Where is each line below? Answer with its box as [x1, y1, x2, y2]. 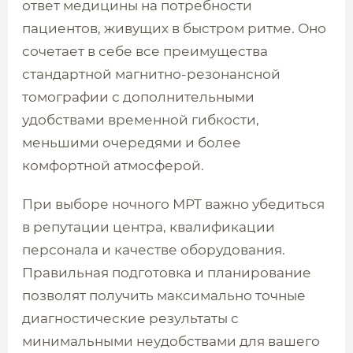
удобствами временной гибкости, [22, 112, 259, 128]
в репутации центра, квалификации [22, 219, 275, 235]
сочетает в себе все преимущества [22, 43, 268, 59]
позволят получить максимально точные [22, 288, 306, 303]
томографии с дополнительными [22, 89, 255, 105]
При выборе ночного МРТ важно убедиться [22, 196, 325, 212]
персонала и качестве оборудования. [22, 242, 285, 258]
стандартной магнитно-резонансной [22, 66, 281, 82]
